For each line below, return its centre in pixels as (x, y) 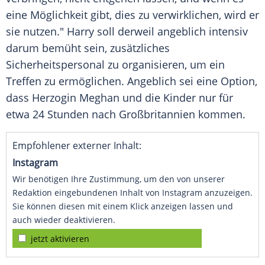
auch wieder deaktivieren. (64, 220)
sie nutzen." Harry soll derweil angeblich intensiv (127, 32)
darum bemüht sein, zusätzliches (88, 48)
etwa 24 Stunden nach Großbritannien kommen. (126, 114)
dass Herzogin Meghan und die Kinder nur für (119, 98)
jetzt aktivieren (60, 239)
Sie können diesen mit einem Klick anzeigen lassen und (123, 206)
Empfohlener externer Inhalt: (77, 146)
